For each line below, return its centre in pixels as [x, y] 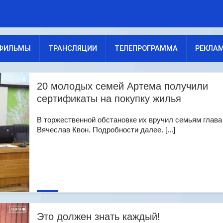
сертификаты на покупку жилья [109, 99]
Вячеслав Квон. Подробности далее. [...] [106, 130]
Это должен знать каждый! [99, 217]
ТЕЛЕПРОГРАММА [146, 48]
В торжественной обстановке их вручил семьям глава [129, 120]
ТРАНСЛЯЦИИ [73, 48]
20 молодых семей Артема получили [122, 86]
